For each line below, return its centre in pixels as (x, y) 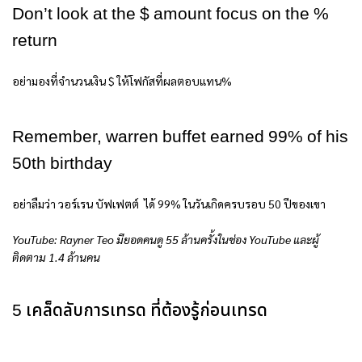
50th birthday (62, 164)
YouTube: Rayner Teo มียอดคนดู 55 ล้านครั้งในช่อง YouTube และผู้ (166, 240)
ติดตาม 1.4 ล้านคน (56, 257)
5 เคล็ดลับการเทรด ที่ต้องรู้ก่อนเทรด (140, 311)
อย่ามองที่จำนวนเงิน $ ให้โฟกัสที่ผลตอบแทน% (122, 81)
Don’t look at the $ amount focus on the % (170, 15)
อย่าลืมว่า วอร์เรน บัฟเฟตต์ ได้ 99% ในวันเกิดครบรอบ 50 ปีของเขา (169, 204)
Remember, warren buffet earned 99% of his (180, 138)
